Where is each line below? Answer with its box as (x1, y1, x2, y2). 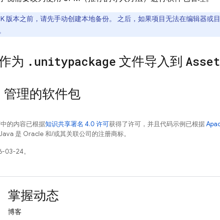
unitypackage (34, 54, 116, 69)
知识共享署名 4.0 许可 (45, 120, 109, 128)
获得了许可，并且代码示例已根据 (109, 120, 206, 128)
